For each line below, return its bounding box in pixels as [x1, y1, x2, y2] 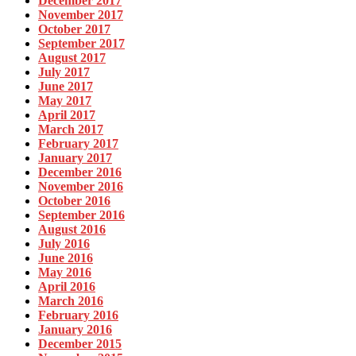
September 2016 [38, 208, 125, 222]
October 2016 [38, 194, 110, 208]
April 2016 [38, 280, 95, 294]
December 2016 [38, 165, 122, 180]
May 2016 [38, 265, 91, 280]
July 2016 [38, 237, 90, 251]
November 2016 [38, 180, 123, 194]
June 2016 [38, 251, 93, 265]
